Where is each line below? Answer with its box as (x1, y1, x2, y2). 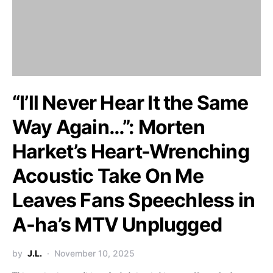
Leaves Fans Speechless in (12, 188, 255, 212)
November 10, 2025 (54, 248, 135, 258)
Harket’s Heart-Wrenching (12, 140, 249, 163)
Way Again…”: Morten (12, 115, 205, 139)
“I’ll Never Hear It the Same (12, 91, 249, 115)
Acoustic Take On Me (12, 164, 204, 188)
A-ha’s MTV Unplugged (12, 213, 222, 236)
